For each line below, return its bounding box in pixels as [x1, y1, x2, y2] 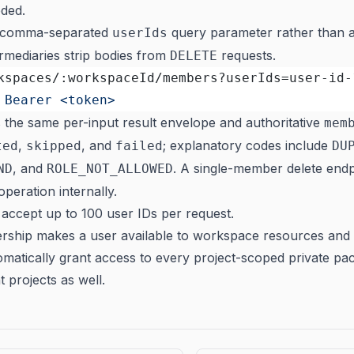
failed [115, 138, 163, 153]
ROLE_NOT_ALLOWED [47, 161, 173, 176]
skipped [26, 138, 81, 153]
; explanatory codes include [163, 137, 332, 153]
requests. [217, 47, 276, 63]
